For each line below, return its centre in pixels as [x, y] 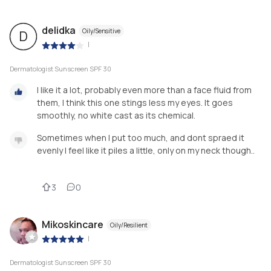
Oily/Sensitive [101, 31]
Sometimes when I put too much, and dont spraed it [141, 137]
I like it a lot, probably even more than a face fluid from [144, 90]
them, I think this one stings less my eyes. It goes [135, 102]
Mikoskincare [73, 224]
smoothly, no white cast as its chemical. [116, 115]
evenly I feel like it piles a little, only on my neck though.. [146, 150]
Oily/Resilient [129, 225]
